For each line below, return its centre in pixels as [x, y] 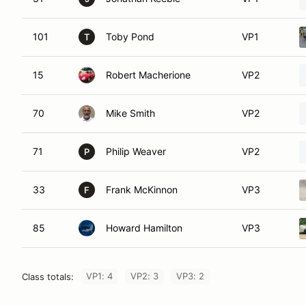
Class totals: [48, 276]
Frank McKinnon [142, 190]
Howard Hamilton [144, 228]
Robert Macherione [148, 75]
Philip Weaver [136, 151]
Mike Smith [130, 113]
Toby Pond [130, 37]
